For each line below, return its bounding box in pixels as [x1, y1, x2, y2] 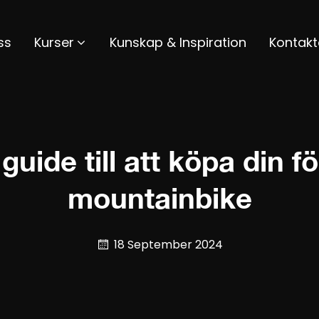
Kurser [33, 33, 74, 51]
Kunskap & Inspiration [109, 33, 246, 51]
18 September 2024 [114, 236, 223, 253]
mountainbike [67, 181, 252, 215]
